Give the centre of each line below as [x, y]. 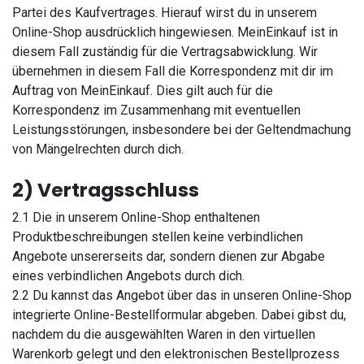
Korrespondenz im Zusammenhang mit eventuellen [156, 110]
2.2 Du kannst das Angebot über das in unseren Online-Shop [182, 295]
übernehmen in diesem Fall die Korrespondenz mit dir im [173, 71]
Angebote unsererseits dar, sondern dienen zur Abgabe [169, 256]
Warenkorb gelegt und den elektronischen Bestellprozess [176, 354]
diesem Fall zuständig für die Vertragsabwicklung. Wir [165, 52]
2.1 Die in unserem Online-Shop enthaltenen [136, 217]
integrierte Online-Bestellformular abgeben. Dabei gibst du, [179, 315]
